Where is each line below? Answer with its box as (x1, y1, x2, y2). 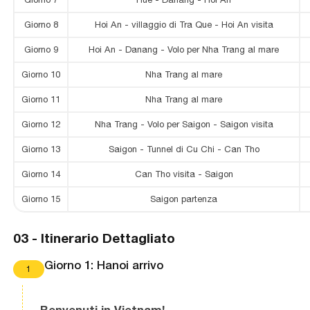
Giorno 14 (21, 169, 61, 180)
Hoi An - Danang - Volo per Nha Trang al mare (89, 44, 280, 55)
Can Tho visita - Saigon (134, 169, 233, 180)
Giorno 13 (21, 144, 61, 155)
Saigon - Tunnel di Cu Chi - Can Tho (108, 144, 259, 155)
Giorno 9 (24, 44, 58, 55)
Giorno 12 (21, 119, 61, 130)
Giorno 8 (24, 19, 58, 30)
